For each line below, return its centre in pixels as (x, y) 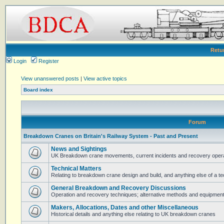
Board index (38, 90)
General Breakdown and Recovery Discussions (118, 188)
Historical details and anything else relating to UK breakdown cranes (133, 214)
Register (48, 61)
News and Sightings (79, 149)
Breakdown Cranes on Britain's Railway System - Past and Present (111, 136)
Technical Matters (76, 168)
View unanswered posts (50, 78)
